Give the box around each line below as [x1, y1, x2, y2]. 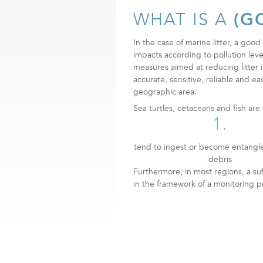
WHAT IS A [133, 12, 234, 29]
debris [208, 154, 232, 164]
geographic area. [133, 86, 197, 97]
